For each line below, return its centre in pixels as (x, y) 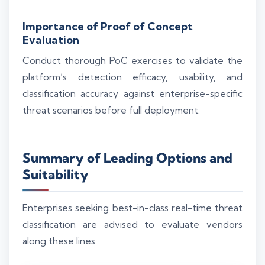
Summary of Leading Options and (127, 158)
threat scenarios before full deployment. (111, 111)
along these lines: (60, 241)
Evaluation (51, 40)
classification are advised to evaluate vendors (132, 225)
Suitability (56, 175)
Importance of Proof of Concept (108, 27)
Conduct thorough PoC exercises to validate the (132, 61)
